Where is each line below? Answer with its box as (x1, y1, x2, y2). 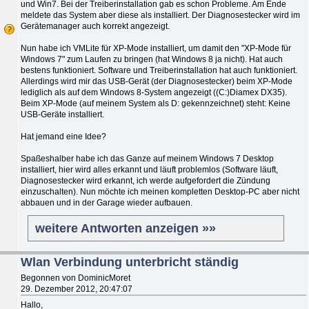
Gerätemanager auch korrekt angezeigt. (21, 21, 170, 31)
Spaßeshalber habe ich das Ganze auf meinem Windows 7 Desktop (21, 153, 274, 163)
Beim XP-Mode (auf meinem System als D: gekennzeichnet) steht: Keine (21, 98, 290, 108)
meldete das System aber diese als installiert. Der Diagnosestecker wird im (21, 10, 300, 20)
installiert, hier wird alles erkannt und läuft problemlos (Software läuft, (21, 164, 278, 175)
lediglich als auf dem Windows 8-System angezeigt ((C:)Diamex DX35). (21, 87, 287, 97)
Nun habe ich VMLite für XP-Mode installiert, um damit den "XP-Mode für (21, 43, 291, 53)
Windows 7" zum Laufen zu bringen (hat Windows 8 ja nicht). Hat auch (21, 54, 283, 64)
